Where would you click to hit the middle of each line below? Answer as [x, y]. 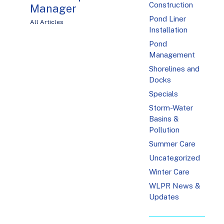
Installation [168, 30]
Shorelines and [174, 69]
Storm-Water [171, 108]
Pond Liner [168, 19]
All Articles [47, 22]
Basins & [164, 119]
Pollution [164, 130]
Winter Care [169, 172]
